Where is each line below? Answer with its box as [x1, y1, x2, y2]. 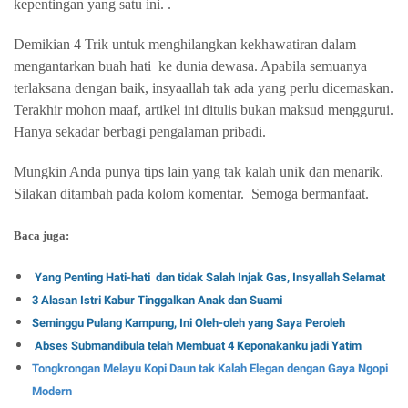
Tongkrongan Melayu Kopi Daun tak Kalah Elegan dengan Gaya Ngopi [32, 362, 388, 375]
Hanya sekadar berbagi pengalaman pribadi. [14, 124, 270, 139]
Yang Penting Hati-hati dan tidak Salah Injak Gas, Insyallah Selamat [35, 270, 385, 284]
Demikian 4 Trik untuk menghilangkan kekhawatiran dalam [14, 36, 356, 52]
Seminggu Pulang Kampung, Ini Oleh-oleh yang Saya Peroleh [32, 316, 345, 330]
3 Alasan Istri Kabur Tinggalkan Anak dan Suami [32, 293, 282, 307]
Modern [32, 384, 75, 398]
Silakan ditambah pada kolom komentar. [14, 186, 244, 201]
